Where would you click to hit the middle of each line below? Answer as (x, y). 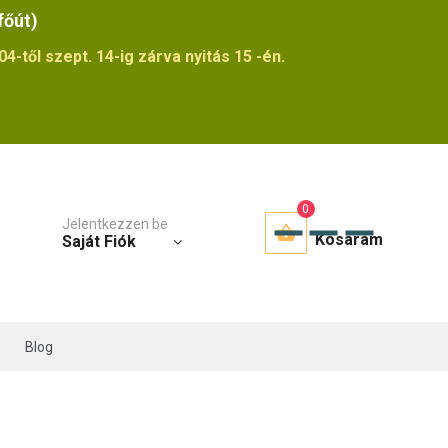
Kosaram (348, 239)
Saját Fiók (98, 241)
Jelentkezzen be (114, 223)
